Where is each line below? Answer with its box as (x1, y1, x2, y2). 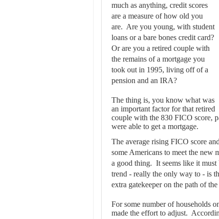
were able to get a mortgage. (111, 122, 198, 131)
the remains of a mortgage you (111, 55, 205, 64)
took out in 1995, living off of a (111, 66, 208, 74)
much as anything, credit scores (111, 1, 208, 10)
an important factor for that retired (111, 105, 215, 113)
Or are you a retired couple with (111, 44, 210, 53)
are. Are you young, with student (111, 22, 215, 31)
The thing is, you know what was (111, 96, 215, 105)
